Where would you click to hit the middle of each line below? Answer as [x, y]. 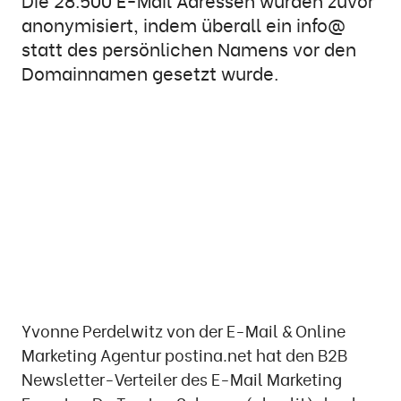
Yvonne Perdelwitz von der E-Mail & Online [183, 329]
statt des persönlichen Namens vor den [189, 49]
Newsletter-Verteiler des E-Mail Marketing [182, 378]
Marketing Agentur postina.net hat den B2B [184, 354]
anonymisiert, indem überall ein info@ [183, 25]
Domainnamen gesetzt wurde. [150, 73]
